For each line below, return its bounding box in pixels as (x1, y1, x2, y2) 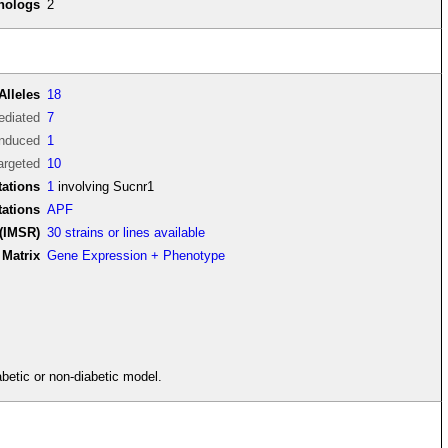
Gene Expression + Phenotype (47, 248, 226, 264)
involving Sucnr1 (54, 179, 155, 195)
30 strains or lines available (47, 225, 206, 241)
